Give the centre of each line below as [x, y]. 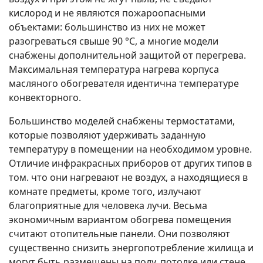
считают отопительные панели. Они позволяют [119, 234]
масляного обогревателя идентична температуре [124, 84]
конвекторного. [45, 98]
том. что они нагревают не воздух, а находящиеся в [128, 178]
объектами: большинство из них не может [107, 27]
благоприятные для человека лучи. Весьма [108, 206]
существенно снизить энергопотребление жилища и [131, 248]
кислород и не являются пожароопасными [107, 13]
